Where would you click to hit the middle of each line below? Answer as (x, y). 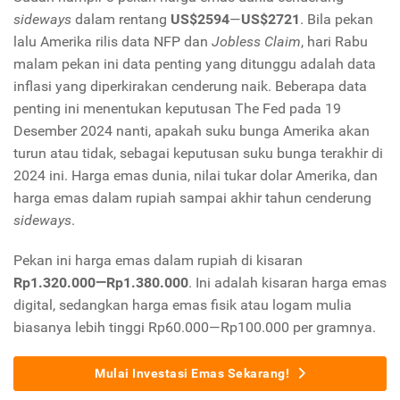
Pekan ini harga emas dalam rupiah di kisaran (158, 261)
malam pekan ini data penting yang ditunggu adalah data (195, 64)
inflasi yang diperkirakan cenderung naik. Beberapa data (190, 87)
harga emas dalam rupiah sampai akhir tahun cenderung (192, 198)
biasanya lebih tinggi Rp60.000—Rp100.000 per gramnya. (195, 328)
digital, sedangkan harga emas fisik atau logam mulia (183, 305)
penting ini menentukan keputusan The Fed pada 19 (177, 109)
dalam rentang (121, 20)
